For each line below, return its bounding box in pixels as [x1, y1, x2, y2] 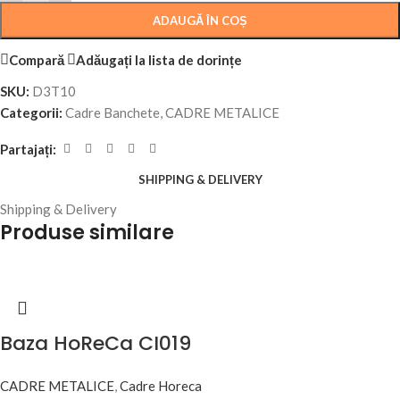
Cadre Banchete [65, 104, 160, 121]
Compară [9, 51, 64, 68]
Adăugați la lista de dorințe [76, 51, 242, 68]
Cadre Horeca [120, 378, 202, 395]
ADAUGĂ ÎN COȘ [153, 13, 247, 29]
